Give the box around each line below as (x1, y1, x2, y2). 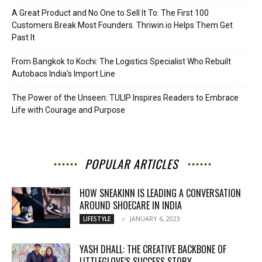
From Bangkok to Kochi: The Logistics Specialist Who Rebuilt (12, 56, 231, 66)
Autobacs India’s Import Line (12, 68, 115, 78)
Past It (12, 32, 35, 42)
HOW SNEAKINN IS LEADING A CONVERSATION (80, 185, 241, 200)
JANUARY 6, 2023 (130, 213, 180, 223)
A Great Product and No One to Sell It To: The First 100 (12, 8, 209, 18)
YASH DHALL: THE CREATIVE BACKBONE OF (80, 242, 226, 256)
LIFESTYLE (83, 214, 111, 223)
